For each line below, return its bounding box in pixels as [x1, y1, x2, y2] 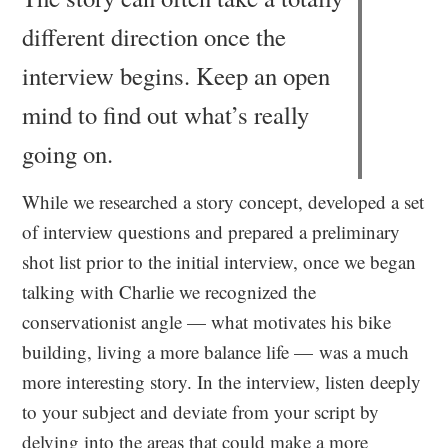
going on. [22, 137, 114, 170]
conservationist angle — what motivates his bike [22, 309, 392, 334]
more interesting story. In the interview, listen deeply [22, 369, 422, 394]
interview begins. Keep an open [22, 59, 331, 92]
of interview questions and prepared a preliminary [22, 219, 401, 244]
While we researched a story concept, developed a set [22, 189, 425, 214]
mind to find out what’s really [22, 98, 310, 131]
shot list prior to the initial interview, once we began [22, 249, 417, 274]
